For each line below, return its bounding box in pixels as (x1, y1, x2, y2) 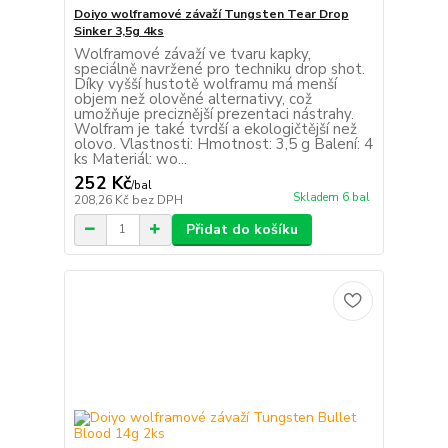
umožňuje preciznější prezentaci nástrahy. (73, 103, 354, 124)
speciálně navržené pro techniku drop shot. (73, 58, 365, 79)
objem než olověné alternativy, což (73, 88, 312, 109)
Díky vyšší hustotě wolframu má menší (73, 73, 337, 94)
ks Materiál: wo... (73, 148, 187, 169)
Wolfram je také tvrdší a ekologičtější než (73, 118, 357, 139)
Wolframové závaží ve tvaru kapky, (73, 43, 311, 64)
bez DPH (131, 191, 183, 208)
